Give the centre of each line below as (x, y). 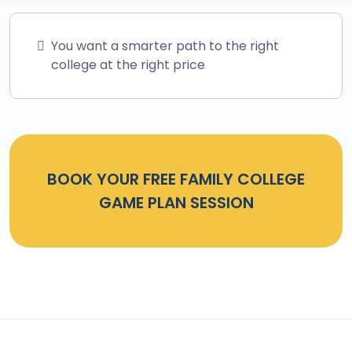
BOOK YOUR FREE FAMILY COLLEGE (176, 179)
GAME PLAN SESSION (176, 202)
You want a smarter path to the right (165, 46)
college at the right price (128, 64)
